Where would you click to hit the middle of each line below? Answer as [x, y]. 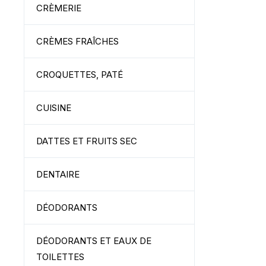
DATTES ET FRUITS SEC [87, 141]
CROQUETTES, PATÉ [80, 75]
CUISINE [54, 108]
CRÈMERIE [59, 8]
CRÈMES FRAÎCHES [77, 41]
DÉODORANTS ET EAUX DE [94, 241]
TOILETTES [60, 257]
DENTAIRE [58, 174]
